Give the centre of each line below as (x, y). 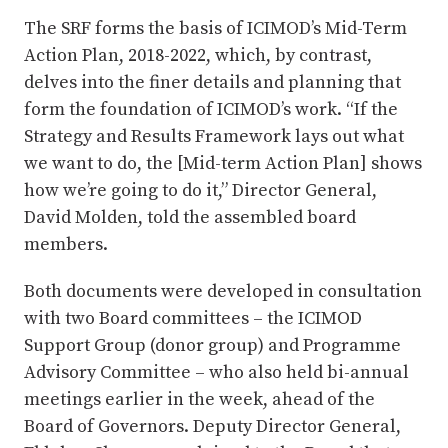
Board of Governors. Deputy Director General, (212, 426)
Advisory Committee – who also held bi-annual (216, 372)
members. (66, 244)
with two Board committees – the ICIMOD (193, 318)
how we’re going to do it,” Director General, (200, 190)
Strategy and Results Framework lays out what (214, 136)
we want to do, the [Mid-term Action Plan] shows (223, 163)
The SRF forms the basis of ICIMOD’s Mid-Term (215, 28)
